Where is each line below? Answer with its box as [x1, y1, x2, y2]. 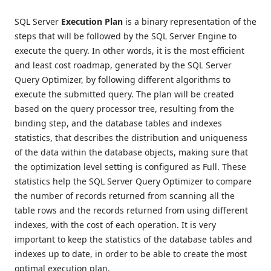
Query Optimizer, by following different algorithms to [15, 74, 230, 86]
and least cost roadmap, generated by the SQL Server [15, 59, 232, 71]
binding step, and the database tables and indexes [15, 117, 222, 129]
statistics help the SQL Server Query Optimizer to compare [15, 175, 252, 188]
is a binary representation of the [123, 16, 256, 28]
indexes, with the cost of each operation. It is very [15, 219, 216, 231]
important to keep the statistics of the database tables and [15, 233, 252, 246]
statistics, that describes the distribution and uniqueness [15, 132, 247, 144]
